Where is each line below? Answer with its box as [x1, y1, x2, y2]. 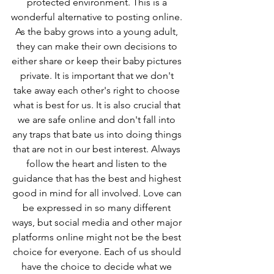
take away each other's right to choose [13, 84, 182, 97]
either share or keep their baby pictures [12, 55, 184, 67]
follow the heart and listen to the [26, 158, 169, 170]
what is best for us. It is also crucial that [13, 99, 183, 111]
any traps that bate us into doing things [12, 128, 184, 141]
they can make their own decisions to [16, 40, 180, 53]
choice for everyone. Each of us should [12, 246, 183, 258]
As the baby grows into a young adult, [15, 26, 180, 38]
